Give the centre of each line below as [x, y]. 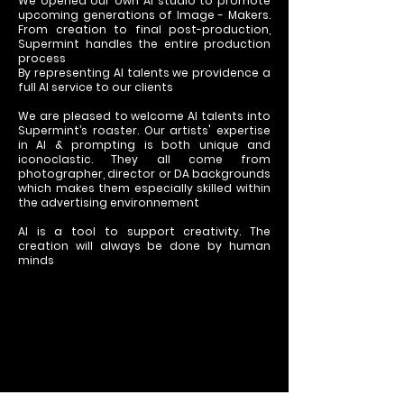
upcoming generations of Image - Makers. [144, 15]
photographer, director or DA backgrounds [144, 174]
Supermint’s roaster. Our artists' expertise [144, 130]
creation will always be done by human [144, 246]
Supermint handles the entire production [144, 44]
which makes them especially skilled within [144, 188]
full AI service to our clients [96, 87]
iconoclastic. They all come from [144, 159]
